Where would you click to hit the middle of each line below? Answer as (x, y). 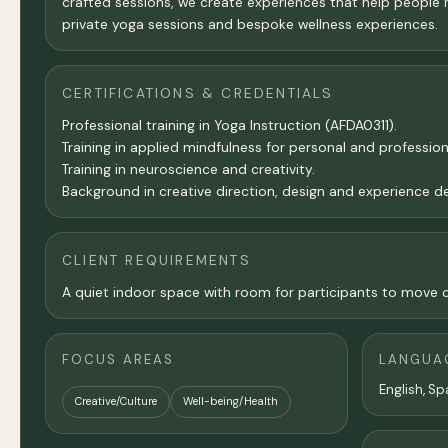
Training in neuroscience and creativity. (188, 168)
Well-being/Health (230, 401)
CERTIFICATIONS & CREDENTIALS (198, 92)
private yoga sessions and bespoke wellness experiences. (250, 23)
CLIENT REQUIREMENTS (156, 259)
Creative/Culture (116, 401)
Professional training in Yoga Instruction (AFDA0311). (229, 124)
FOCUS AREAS (118, 359)
